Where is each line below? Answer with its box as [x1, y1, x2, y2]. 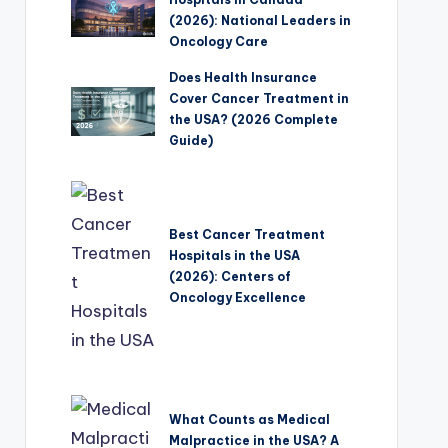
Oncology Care [169, 34, 269, 50]
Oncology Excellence [169, 289, 307, 305]
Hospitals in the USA [169, 247, 301, 263]
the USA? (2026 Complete [169, 112, 339, 128]
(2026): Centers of [169, 268, 292, 284]
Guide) [169, 133, 214, 149]
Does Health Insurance [169, 70, 318, 86]
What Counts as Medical [169, 411, 331, 427]
